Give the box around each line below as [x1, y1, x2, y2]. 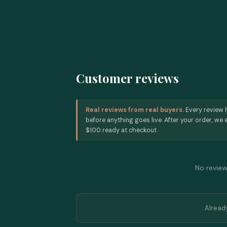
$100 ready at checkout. [86, 126, 158, 134]
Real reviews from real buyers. [86, 106, 184, 114]
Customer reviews [76, 70, 179, 86]
